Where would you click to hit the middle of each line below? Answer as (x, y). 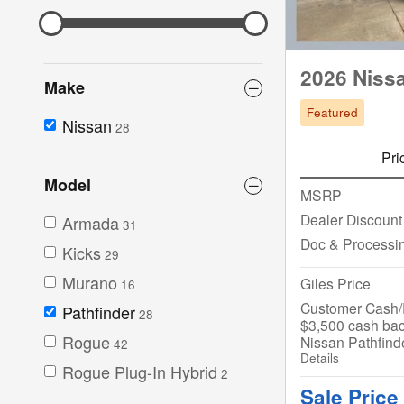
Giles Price (335, 283)
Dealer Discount (351, 219)
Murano (90, 283)
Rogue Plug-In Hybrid (140, 372)
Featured (332, 113)
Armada (91, 223)
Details (320, 357)
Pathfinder (99, 312)
